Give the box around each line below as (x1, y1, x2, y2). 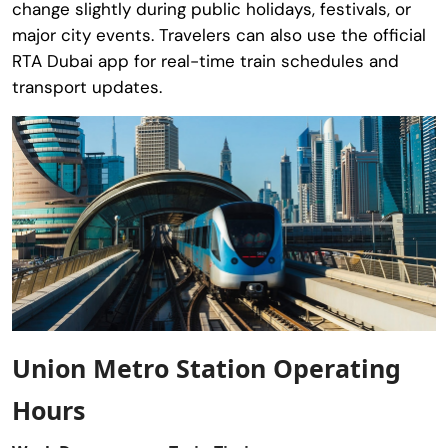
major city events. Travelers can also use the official (12, 23, 426, 46)
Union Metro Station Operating (12, 350, 401, 385)
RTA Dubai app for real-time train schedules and (12, 49, 399, 72)
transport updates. (12, 75, 162, 98)
